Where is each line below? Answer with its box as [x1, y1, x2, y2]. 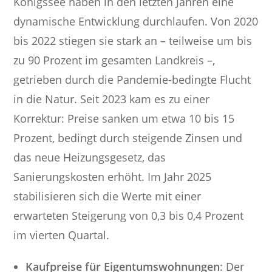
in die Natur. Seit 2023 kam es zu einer [13, 92, 210, 107]
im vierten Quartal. [13, 228, 110, 243]
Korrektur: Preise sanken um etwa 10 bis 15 [13, 111, 235, 126]
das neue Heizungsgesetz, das [13, 150, 166, 165]
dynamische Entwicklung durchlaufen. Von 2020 [13, 14, 259, 29]
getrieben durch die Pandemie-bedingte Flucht [13, 72, 251, 87]
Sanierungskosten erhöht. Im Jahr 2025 [13, 169, 212, 185]
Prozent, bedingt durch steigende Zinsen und [13, 131, 243, 146]
